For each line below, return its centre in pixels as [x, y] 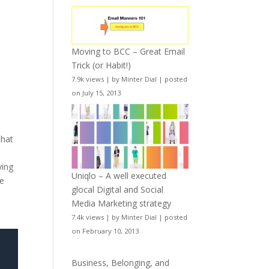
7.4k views [88, 217]
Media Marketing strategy [122, 203]
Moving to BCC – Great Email [128, 51]
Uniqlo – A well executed [119, 175]
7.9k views [88, 79]
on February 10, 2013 [105, 231]
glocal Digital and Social [118, 189]
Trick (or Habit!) [101, 65]
